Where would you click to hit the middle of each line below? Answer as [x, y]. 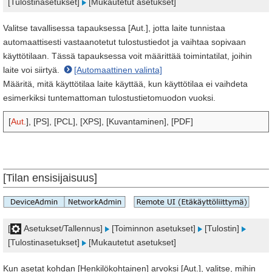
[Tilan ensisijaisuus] [50, 178]
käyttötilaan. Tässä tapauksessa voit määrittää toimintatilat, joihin [127, 56]
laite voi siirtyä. [32, 70]
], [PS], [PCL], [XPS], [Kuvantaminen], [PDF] [110, 121]
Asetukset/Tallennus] [63, 228]
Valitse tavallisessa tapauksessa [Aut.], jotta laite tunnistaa [114, 28]
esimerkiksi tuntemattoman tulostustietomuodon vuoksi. [109, 98]
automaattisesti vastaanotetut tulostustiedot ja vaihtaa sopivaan [124, 42]
